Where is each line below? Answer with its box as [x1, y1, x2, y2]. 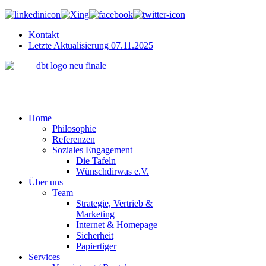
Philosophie [52, 123, 96, 134]
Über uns [28, 177, 63, 187]
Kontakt [28, 30, 59, 40]
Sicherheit [76, 230, 113, 240]
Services [28, 252, 60, 262]
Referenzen [52, 134, 95, 144]
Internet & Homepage [76, 220, 157, 230]
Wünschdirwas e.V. [76, 166, 149, 176]
